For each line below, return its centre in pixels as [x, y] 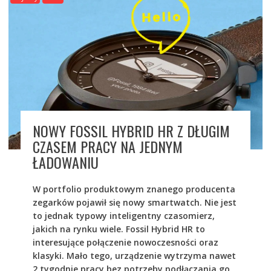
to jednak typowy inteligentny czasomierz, [123, 215]
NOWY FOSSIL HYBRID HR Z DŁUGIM [131, 130]
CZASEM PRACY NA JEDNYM [107, 146]
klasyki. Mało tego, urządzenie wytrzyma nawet [134, 255]
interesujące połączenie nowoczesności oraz [125, 242]
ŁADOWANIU [65, 162]
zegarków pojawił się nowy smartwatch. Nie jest [134, 202]
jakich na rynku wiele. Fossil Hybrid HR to [119, 229]
